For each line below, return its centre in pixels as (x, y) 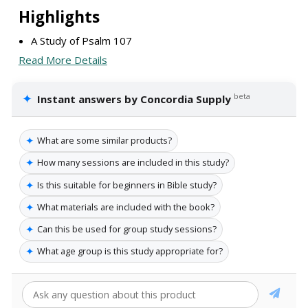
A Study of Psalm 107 (81, 40)
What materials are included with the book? (126, 207)
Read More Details (63, 60)
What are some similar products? (104, 141)
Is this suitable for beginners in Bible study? (127, 185)
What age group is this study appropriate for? (130, 251)
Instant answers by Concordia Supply (134, 99)
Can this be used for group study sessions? (127, 229)
